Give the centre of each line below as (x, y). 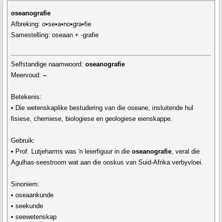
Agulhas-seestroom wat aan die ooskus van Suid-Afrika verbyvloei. (107, 163)
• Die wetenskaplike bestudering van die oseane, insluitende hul (102, 108)
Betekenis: (27, 97)
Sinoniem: (26, 184)
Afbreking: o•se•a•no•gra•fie (51, 24)
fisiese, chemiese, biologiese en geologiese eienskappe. (92, 119)
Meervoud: (27, 75)
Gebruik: (23, 141)
